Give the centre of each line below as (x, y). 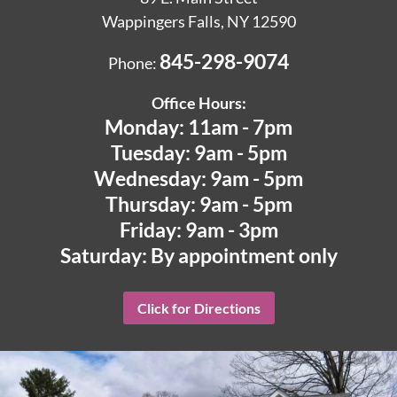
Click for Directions (198, 307)
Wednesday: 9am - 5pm (198, 178)
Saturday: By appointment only (198, 255)
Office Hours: (198, 103)
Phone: (134, 63)
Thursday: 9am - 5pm (198, 204)
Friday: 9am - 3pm (198, 230)
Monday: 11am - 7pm (198, 127)
